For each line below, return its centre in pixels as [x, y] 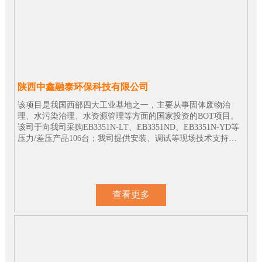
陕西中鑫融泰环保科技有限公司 [83, 87]
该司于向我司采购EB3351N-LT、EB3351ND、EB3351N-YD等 [128, 127]
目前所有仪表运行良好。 [62, 150]
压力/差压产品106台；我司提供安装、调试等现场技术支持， [127, 139]
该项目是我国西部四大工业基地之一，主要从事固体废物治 [124, 105]
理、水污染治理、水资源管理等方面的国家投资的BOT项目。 [128, 116]
